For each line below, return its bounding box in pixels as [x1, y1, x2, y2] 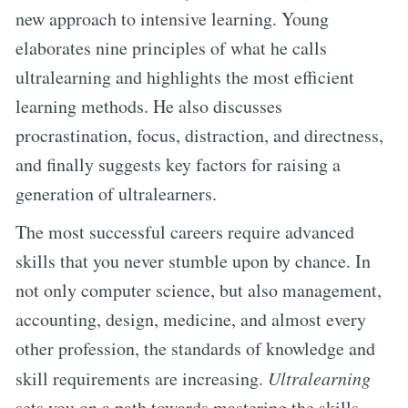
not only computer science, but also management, [15, 277, 382, 302]
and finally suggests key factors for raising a [15, 151, 341, 177]
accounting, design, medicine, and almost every [15, 306, 366, 331]
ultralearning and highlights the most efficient [15, 64, 354, 89]
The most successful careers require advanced [15, 219, 354, 244]
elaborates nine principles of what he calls [15, 35, 327, 60]
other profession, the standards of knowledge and [15, 335, 375, 361]
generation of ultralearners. [15, 180, 217, 206]
